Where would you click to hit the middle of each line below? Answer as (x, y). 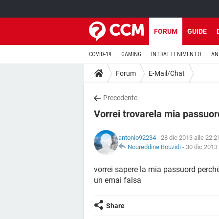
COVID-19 (100, 54)
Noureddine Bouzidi (154, 147)
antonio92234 (137, 138)
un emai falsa (118, 180)
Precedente (120, 98)
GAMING (131, 54)
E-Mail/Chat (167, 73)
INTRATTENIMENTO (176, 54)
